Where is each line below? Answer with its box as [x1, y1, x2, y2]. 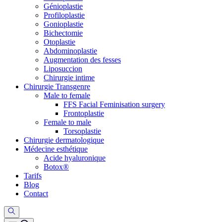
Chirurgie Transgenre [24, 82, 90, 91]
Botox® [44, 163, 69, 171]
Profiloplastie [44, 11, 85, 19]
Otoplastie [44, 38, 75, 46]
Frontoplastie [63, 109, 104, 117]
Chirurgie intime [44, 73, 95, 82]
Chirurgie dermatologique [24, 136, 104, 144]
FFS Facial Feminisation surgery [63, 100, 165, 109]
